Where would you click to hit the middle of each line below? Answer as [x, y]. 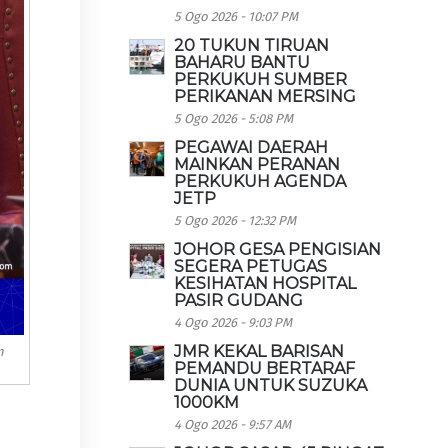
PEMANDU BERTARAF [265, 368]
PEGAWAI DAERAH [251, 147]
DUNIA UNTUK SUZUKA [271, 385]
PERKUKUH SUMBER [261, 79]
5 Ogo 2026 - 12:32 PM [235, 220]
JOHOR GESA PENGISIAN [278, 249]
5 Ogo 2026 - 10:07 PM [236, 16]
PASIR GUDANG [239, 300]
